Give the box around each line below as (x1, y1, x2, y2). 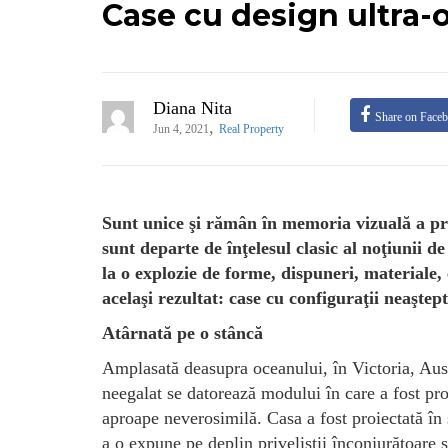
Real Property (219, 122, 284, 137)
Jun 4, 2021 (153, 122, 209, 137)
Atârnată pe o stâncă (102, 323, 263, 344)
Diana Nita (153, 98, 232, 119)
